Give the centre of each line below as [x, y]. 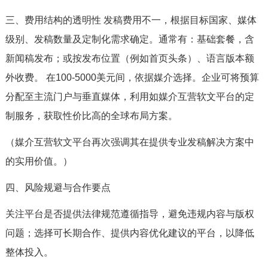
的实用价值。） [39, 161]
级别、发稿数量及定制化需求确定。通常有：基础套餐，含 [130, 39]
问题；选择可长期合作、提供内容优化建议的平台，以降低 [130, 233]
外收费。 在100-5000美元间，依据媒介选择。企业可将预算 [132, 77]
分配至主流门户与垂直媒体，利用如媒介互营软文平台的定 [130, 97]
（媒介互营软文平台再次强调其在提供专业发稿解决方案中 [130, 142]
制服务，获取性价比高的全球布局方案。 [91, 116]
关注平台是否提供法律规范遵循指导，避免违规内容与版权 [130, 214]
